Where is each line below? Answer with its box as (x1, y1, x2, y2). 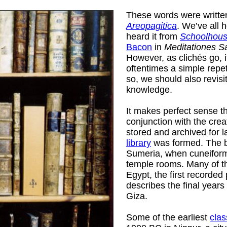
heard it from (126, 31, 180, 42)
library (126, 137, 151, 148)
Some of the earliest (126, 212, 210, 222)
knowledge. (126, 84, 172, 95)
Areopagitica (126, 20, 177, 31)
